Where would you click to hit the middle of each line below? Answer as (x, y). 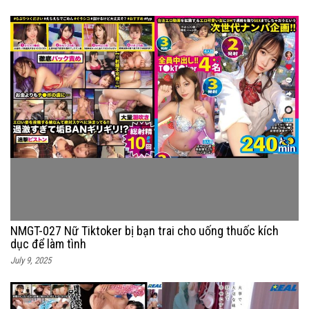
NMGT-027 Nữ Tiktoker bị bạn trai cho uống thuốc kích (144, 231)
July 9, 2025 (31, 261)
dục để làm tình (48, 244)
